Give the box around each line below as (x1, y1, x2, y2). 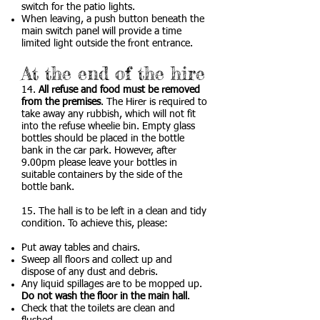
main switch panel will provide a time (21, 26, 181, 36)
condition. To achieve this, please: (21, 219, 168, 229)
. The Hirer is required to (101, 97, 207, 107)
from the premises (21, 97, 101, 107)
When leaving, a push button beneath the (21, 14, 204, 24)
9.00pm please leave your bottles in (21, 158, 177, 168)
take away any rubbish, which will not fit (21, 109, 196, 119)
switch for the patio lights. (21, 2, 135, 12)
